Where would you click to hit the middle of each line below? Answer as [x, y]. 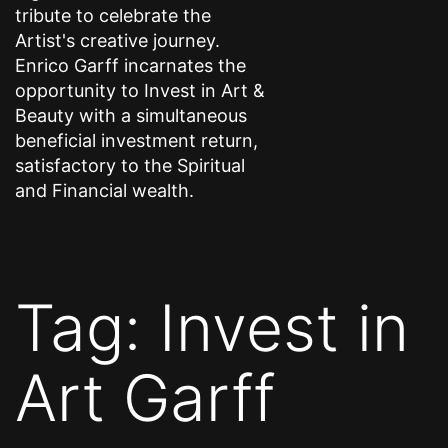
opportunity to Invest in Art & [140, 90]
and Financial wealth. [104, 190]
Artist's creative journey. [117, 40]
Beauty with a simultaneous [131, 115]
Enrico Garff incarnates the [130, 65]
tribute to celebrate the [113, 15]
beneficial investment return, [136, 140]
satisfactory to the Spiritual [130, 165]
